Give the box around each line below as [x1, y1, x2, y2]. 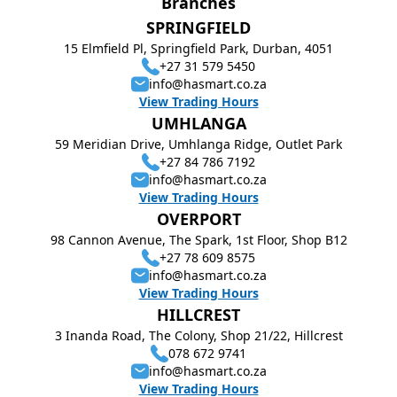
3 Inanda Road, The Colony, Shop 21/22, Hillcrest [54, 327, 343, 344]
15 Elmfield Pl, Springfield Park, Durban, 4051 [64, 40, 333, 57]
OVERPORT [156, 208, 241, 230]
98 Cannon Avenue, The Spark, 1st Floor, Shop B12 [50, 231, 347, 248]
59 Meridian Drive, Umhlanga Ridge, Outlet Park [55, 136, 342, 152]
